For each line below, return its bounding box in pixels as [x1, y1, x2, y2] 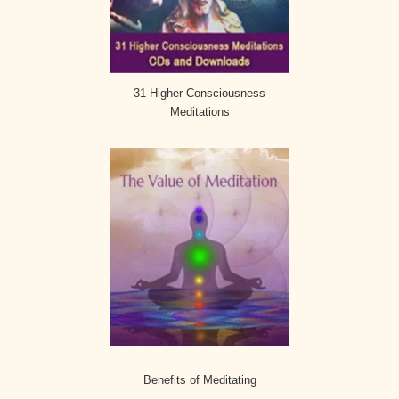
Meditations [169, 105, 230, 119]
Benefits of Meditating [142, 373, 256, 387]
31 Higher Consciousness [134, 86, 265, 101]
